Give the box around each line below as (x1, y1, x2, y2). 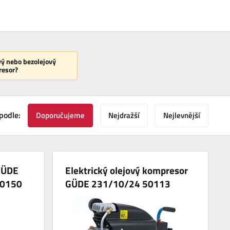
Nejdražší (108, 109, 140, 121)
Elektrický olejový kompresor (65, 162, 188, 178)
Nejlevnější (163, 109, 200, 121)
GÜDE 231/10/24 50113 (65, 176, 171, 191)
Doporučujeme (36, 109, 85, 121)
